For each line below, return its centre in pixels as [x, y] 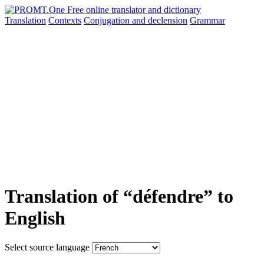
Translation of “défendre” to [119, 197]
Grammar [207, 20]
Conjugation [108, 20]
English [35, 218]
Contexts [65, 20]
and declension [160, 20]
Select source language [47, 247]
